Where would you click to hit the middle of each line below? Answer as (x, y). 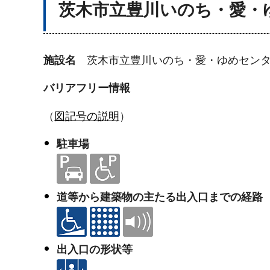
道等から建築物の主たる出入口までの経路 (159, 197)
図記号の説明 (87, 116)
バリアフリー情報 (87, 88)
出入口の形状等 (94, 249)
